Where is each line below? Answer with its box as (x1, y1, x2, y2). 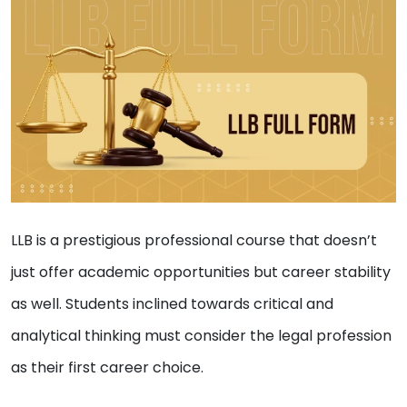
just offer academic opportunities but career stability (11, 262, 391, 283)
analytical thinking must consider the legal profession (11, 325, 392, 347)
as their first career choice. (11, 357, 207, 379)
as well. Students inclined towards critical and (11, 293, 333, 315)
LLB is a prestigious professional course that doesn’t (11, 230, 377, 252)
